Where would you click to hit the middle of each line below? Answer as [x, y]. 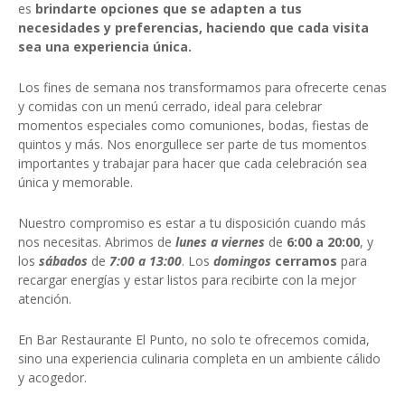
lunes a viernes [220, 242]
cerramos [306, 261]
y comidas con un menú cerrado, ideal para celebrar [170, 107]
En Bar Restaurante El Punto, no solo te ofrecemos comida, [194, 340]
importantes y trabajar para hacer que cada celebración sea [193, 164]
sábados [63, 261]
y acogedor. [52, 378]
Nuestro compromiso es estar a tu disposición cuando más [192, 223]
